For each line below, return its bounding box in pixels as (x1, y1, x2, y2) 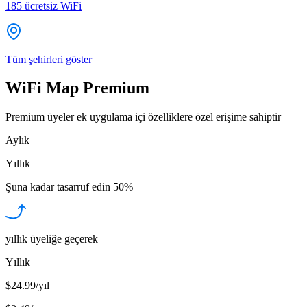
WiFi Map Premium (5, 79, 149, 97)
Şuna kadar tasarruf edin (5, 181, 110, 193)
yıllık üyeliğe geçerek (5, 233, 98, 245)
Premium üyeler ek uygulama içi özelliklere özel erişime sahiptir (5, 111, 281, 123)
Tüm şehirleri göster (5, 53, 92, 65)
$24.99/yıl (5, 280, 49, 292)
